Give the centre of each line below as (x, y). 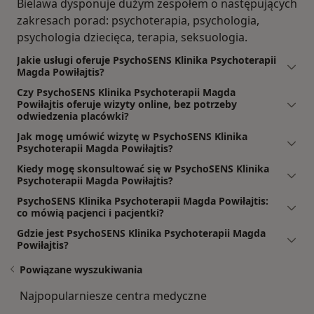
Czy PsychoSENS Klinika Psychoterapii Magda (126, 92)
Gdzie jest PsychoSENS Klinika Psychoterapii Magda (141, 233)
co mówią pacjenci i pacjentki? (90, 212)
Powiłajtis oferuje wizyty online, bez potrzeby (127, 104)
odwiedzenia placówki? (73, 116)
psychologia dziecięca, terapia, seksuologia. (132, 37)
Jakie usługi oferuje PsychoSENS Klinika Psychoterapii (146, 60)
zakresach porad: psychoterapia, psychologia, (138, 20)
